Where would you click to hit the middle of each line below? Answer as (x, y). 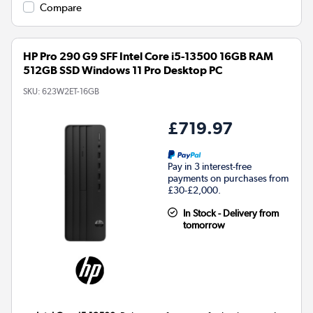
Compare (61, 8)
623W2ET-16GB (71, 92)
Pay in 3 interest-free (210, 167)
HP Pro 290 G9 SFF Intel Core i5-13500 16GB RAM (148, 57)
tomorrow (204, 225)
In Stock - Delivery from (231, 213)
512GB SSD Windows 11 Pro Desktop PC (123, 71)
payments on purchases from (228, 179)
